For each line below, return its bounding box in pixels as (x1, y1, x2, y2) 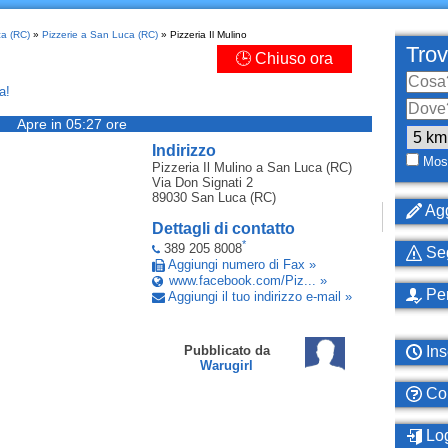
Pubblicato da (183, 343, 270, 359)
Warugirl (200, 358, 253, 374)
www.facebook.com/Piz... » (168, 273, 327, 289)
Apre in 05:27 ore (16, 116, 127, 132)
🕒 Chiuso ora (235, 50, 333, 67)
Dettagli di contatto (151, 220, 295, 237)
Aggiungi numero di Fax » (167, 257, 316, 273)
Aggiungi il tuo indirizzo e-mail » (167, 289, 352, 305)
